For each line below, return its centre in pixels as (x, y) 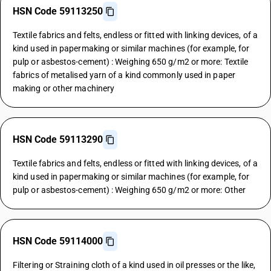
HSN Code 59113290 (58, 139)
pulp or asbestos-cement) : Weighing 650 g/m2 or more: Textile (131, 62)
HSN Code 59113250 (58, 11)
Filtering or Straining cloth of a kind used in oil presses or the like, (134, 265)
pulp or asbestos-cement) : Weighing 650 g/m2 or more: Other (129, 190)
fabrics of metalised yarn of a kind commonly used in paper (124, 75)
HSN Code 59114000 (58, 241)
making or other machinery (64, 88)
